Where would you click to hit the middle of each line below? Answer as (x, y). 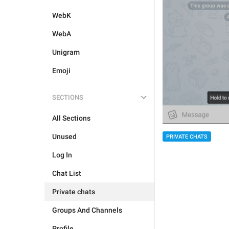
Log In (62, 155)
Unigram (66, 52)
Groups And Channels (87, 210)
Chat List (67, 173)
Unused (64, 136)
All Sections (71, 118)
